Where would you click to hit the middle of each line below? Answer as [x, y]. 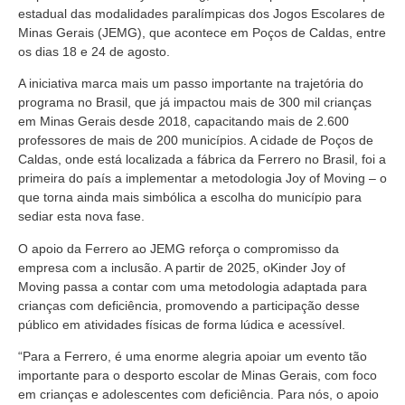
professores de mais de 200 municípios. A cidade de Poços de [196, 141]
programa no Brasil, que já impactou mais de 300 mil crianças [195, 103]
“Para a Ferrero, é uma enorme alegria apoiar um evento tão [193, 356]
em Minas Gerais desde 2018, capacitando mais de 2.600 [184, 122]
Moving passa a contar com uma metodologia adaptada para [193, 286]
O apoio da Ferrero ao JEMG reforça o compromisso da [179, 248]
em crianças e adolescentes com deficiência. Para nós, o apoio [198, 394]
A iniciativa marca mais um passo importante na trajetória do [191, 84]
